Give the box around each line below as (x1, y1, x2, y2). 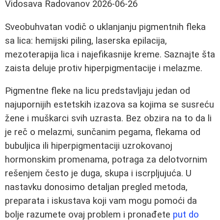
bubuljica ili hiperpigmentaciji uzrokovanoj (5, 140, 172, 152)
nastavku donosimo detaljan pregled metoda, (5, 182, 188, 193)
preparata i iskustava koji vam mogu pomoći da (5, 195, 197, 207)
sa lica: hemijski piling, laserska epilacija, (5, 35, 167, 46)
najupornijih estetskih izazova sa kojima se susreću (5, 99, 214, 110)
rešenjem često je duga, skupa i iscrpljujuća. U (5, 168, 192, 179)
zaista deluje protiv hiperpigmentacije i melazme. (5, 62, 202, 74)
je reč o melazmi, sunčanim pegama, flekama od (5, 127, 200, 138)
